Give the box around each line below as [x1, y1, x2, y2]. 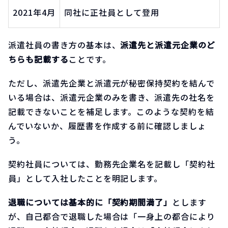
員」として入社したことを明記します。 [8, 172, 163, 185]
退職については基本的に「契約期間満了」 [8, 196, 173, 209]
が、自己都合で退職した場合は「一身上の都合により [8, 210, 216, 223]
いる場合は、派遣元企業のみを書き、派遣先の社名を [8, 91, 215, 104]
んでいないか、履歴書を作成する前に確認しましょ [8, 120, 207, 132]
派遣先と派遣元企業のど [120, 39, 216, 51]
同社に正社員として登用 [64, 6, 159, 19]
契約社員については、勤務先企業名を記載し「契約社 [8, 158, 216, 170]
